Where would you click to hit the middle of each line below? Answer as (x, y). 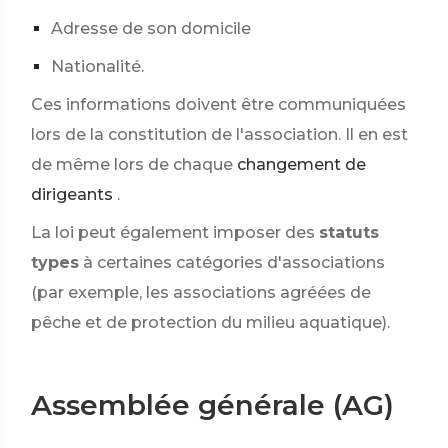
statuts (349, 232)
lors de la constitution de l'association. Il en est (219, 134)
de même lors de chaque (132, 164)
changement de (301, 164)
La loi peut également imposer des (173, 232)
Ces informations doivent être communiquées (218, 104)
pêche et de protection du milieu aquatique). (210, 322)
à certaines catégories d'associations (234, 262)
